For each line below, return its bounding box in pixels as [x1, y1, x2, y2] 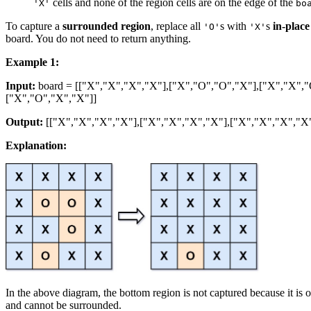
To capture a [6, 19, 62, 32]
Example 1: [6, 56, 59, 68]
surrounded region [62, 19, 151, 32]
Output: [6, 115, 43, 128]
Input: [6, 79, 35, 92]
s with [220, 19, 249, 32]
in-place [273, 19, 310, 32]
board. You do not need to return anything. [6, 32, 191, 44]
